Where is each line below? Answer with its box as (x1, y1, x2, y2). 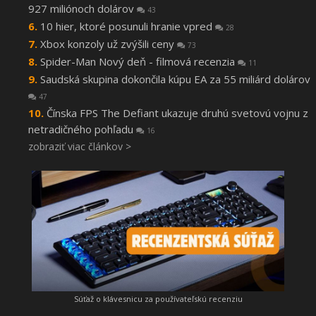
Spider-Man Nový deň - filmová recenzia (40, 54, 238, 69)
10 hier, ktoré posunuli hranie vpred (40, 19, 215, 34)
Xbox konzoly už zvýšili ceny (40, 37, 177, 51)
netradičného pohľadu (28, 122, 136, 137)
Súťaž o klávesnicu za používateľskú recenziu (73, 293, 243, 305)
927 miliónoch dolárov (28, 1, 137, 16)
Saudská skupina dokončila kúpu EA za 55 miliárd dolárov (40, 72, 310, 87)
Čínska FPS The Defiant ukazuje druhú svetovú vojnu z (47, 106, 308, 121)
